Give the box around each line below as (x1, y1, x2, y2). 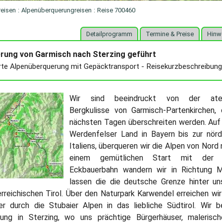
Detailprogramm (86, 30, 132, 38)
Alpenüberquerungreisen (21, 6, 92, 14)
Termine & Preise (145, 30, 194, 38)
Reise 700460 (97, 6, 136, 14)
